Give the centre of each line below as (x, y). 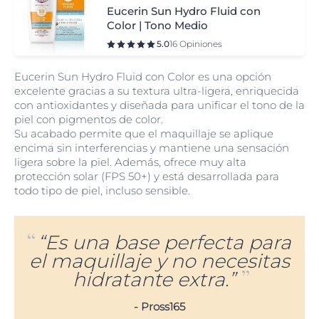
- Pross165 (159, 307)
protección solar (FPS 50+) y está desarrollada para (147, 176)
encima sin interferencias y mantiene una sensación (152, 148)
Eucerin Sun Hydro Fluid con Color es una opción (143, 77)
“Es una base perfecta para (164, 242)
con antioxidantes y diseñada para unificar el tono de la (159, 105)
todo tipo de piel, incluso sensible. (102, 190)
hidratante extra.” (155, 279)
